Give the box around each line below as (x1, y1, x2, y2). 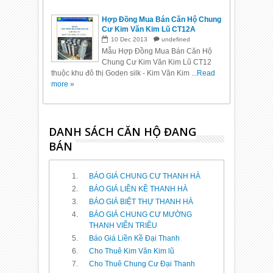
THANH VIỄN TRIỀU (89, 221, 158, 230)
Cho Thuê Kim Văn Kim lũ (89, 246, 175, 255)
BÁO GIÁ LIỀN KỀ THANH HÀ (89, 184, 188, 193)
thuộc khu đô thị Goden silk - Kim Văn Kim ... (51, 68, 197, 77)
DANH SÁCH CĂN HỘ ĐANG (49, 124, 197, 139)
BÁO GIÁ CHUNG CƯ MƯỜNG (89, 210, 193, 219)
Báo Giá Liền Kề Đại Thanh (89, 233, 180, 243)
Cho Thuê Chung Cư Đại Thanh (89, 259, 196, 268)
